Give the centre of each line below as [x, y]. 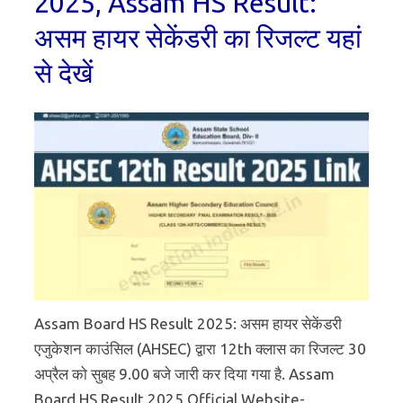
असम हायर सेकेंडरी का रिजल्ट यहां [198, 37]
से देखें [63, 72]
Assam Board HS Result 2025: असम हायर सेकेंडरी [188, 324]
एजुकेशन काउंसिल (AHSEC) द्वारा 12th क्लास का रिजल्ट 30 [200, 349]
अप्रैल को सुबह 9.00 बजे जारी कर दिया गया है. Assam [184, 374]
